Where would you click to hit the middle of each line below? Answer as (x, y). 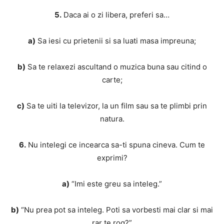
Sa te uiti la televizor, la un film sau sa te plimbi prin (116, 106)
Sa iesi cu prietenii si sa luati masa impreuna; (116, 41)
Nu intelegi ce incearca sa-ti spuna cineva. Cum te (115, 145)
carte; (112, 80)
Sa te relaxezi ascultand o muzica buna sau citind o (116, 67)
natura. (112, 119)
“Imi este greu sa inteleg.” (116, 184)
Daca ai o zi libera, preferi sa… (115, 15)
